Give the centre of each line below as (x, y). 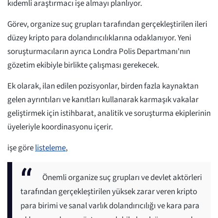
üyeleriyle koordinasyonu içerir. (61, 127)
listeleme (50, 148)
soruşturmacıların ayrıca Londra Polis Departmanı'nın (99, 52)
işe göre (21, 148)
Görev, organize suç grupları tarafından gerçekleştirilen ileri (107, 25)
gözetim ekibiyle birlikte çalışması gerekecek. (83, 65)
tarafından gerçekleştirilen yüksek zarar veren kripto (109, 192)
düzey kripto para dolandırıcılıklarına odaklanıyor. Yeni (99, 38)
